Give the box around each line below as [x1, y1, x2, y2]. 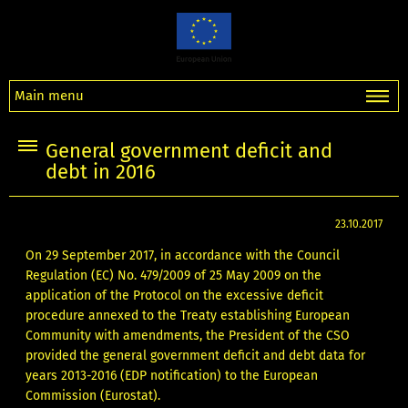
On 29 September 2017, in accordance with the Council [25, 248, 341, 264]
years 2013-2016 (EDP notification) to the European [25, 368, 319, 384]
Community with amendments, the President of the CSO [25, 328, 351, 344]
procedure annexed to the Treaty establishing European [25, 308, 351, 324]
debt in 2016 [46, 160, 156, 184]
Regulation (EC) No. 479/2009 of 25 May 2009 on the [25, 268, 322, 284]
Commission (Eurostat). [25, 388, 161, 404]
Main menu [15, 87, 84, 104]
